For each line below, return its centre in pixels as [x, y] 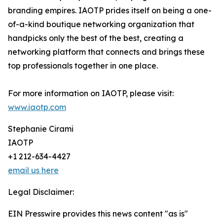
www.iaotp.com [37, 107]
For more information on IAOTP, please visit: [91, 93]
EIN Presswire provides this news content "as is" [98, 214]
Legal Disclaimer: [41, 192]
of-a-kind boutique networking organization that [101, 24]
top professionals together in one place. [83, 66]
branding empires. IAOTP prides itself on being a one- [110, 11]
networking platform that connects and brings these [106, 52]
